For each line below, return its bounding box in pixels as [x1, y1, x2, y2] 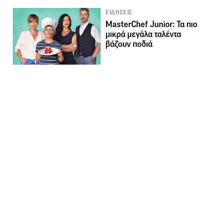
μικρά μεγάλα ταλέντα [106, 29, 182, 40]
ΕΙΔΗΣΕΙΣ [106, 8, 133, 17]
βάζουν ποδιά [106, 39, 153, 50]
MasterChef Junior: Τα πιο [106, 19, 198, 30]
